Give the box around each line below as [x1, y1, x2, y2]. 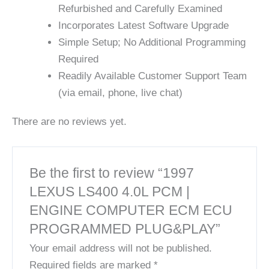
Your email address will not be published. [29, 242, 213, 254]
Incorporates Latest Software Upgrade [58, 19, 229, 31]
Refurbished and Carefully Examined [58, 2, 222, 14]
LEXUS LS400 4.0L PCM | [29, 183, 190, 199]
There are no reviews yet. [12, 116, 127, 128]
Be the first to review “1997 [29, 165, 195, 181]
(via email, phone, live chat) [58, 86, 183, 98]
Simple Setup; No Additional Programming [58, 36, 246, 48]
